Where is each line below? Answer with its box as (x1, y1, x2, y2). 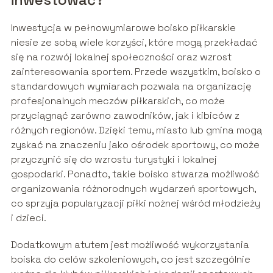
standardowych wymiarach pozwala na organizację (10, 80, 252, 93)
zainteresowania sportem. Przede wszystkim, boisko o (10, 65, 261, 79)
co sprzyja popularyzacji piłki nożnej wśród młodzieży (10, 197, 260, 210)
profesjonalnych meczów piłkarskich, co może (10, 94, 225, 108)
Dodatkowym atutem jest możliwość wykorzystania (10, 238, 249, 252)
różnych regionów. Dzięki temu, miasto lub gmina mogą (10, 124, 262, 137)
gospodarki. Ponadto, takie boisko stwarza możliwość (10, 168, 260, 181)
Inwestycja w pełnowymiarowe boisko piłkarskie (10, 21, 236, 35)
